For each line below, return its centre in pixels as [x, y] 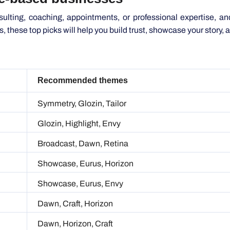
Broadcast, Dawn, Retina [83, 118]
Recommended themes [81, 55]
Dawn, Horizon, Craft [75, 198]
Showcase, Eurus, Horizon [85, 138]
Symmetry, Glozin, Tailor [82, 78]
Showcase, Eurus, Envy [80, 158]
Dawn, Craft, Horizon [75, 178]
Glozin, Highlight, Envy [79, 98]
